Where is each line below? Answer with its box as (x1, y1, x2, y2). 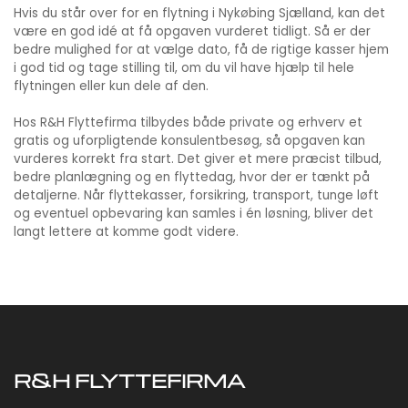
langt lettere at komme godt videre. (14, 223, 239, 241)
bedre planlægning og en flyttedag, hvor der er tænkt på (14, 168, 370, 187)
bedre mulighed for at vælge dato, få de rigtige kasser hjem (14, 41, 389, 59)
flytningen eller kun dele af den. (14, 77, 209, 96)
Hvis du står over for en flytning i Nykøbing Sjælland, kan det (14, 5, 385, 23)
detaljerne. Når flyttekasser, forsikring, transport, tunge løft (14, 187, 379, 205)
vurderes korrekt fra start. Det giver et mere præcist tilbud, (14, 150, 382, 168)
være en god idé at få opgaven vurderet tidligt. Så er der (14, 23, 371, 41)
